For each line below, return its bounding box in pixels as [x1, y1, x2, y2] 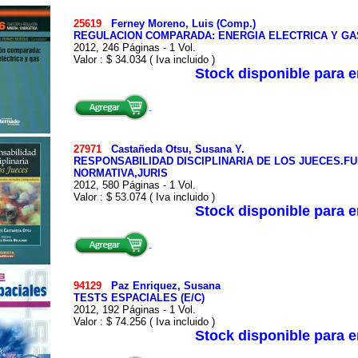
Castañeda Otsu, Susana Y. [110, 143, 245, 155]
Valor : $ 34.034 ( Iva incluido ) [73, 54, 215, 66]
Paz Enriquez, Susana [110, 280, 221, 292]
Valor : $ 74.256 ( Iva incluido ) [73, 316, 215, 328]
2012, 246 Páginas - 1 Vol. [73, 42, 196, 54]
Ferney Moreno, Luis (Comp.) [110, 18, 256, 30]
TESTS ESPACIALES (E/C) [73, 292, 205, 304]
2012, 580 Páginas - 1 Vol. [73, 179, 196, 191]
